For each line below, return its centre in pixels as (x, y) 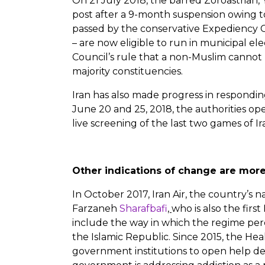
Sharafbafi (143, 208)
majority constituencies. (127, 71)
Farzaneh (96, 208)
